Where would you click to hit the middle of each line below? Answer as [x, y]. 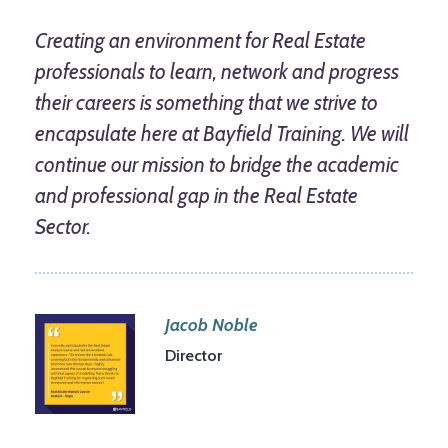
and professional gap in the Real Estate [196, 196]
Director [193, 356]
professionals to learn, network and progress [217, 72]
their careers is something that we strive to [206, 103]
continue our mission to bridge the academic [217, 165]
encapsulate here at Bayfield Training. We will [222, 134]
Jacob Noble [211, 325]
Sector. [63, 227]
